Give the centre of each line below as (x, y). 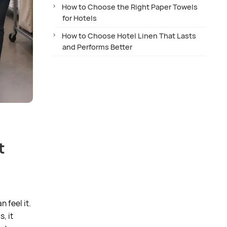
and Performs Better (98, 47)
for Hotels (80, 18)
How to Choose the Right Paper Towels (130, 7)
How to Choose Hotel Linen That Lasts (129, 35)
